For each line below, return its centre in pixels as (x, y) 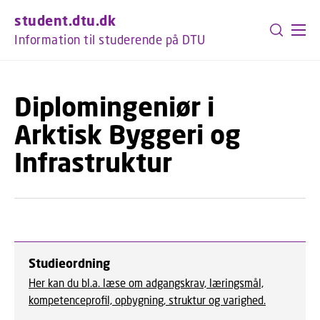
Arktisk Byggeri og (127, 134)
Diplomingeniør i (114, 106)
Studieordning (69, 263)
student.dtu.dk (65, 20)
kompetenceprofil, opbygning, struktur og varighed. (147, 300)
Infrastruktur (93, 162)
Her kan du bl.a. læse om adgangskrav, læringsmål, (146, 283)
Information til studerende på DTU (110, 40)
